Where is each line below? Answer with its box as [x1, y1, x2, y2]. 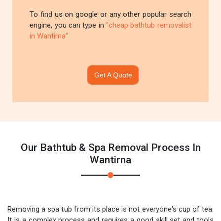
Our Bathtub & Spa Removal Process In [20, 142, 201, 153]
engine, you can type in [30, 21, 106, 30]
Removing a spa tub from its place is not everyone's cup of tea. [7, 205, 214, 214]
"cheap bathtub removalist [106, 21, 191, 30]
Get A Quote [94, 71, 132, 79]
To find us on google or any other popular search [30, 10, 191, 19]
